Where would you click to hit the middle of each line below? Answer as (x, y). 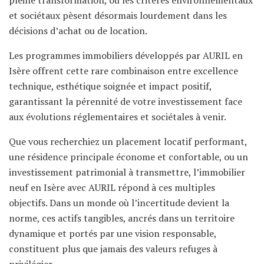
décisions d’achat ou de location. (78, 30)
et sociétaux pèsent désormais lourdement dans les (118, 15)
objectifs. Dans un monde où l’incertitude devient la (119, 202)
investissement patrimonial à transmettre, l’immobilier (127, 172)
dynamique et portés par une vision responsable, (113, 233)
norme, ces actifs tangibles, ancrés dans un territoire (122, 218)
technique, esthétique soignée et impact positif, (110, 86)
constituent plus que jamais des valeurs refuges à (113, 248)
